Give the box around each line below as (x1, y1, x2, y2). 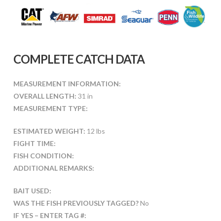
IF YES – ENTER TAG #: (13, 211, 86, 220)
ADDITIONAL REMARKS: (13, 163, 94, 172)
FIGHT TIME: (13, 139, 56, 147)
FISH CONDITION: (13, 151, 74, 160)
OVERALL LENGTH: (13, 91, 76, 100)
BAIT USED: (13, 186, 51, 195)
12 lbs (85, 126, 105, 135)
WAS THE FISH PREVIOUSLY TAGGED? (13, 198, 140, 207)
